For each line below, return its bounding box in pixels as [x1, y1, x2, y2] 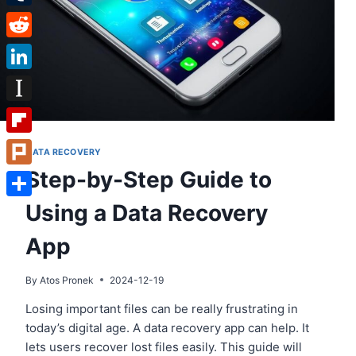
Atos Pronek [40, 273, 95, 286]
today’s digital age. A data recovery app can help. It [25, 319, 309, 335]
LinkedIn [6, 74, 54, 89]
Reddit [6, 42, 43, 57]
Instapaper [6, 106, 66, 121]
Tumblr [6, 10, 46, 25]
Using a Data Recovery [25, 199, 268, 226]
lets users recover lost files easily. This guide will [25, 339, 302, 354]
